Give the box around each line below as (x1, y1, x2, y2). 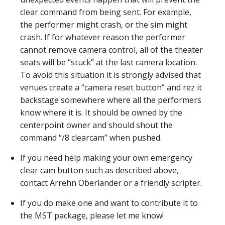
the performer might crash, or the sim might (20, 19, 187, 30)
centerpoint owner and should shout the (20, 120, 173, 131)
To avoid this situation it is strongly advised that (20, 69, 201, 80)
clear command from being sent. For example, (20, 7, 191, 18)
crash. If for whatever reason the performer (20, 32, 185, 43)
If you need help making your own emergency (20, 152, 192, 163)
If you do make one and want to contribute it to (20, 197, 198, 208)
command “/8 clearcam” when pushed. (20, 132, 162, 143)
